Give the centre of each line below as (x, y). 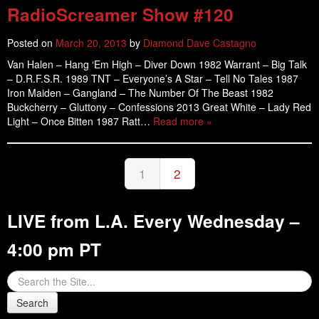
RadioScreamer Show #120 (120, 14)
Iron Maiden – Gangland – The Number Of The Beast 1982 (140, 93)
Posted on (31, 43)
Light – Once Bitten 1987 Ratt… (80, 121)
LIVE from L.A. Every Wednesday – (153, 221)
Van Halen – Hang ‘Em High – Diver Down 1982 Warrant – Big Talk (157, 64)
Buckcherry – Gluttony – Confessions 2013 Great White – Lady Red (159, 107)
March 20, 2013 (91, 43)
